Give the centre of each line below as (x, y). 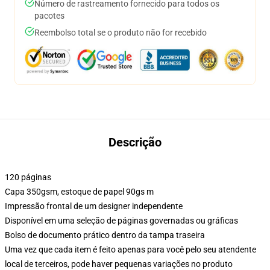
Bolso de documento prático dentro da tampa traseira (105, 235)
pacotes (49, 16)
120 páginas (28, 177)
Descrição (135, 142)
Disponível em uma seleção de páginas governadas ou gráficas (121, 221)
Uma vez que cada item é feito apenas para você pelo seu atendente (130, 250)
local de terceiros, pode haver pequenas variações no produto (119, 264)
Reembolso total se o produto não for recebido (121, 33)
